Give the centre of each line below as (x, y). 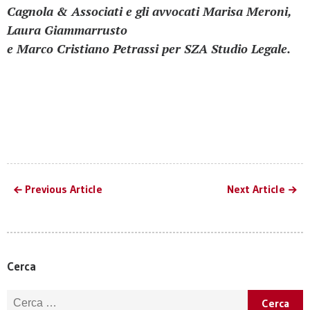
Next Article (256, 189)
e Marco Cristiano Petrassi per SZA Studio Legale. (149, 48)
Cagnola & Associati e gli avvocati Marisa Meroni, (149, 11)
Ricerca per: (34, 296)
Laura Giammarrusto (67, 29)
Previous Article (64, 189)
